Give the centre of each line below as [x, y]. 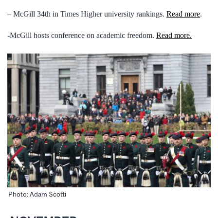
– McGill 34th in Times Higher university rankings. [87, 14]
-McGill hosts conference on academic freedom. [82, 36]
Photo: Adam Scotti [37, 194]
